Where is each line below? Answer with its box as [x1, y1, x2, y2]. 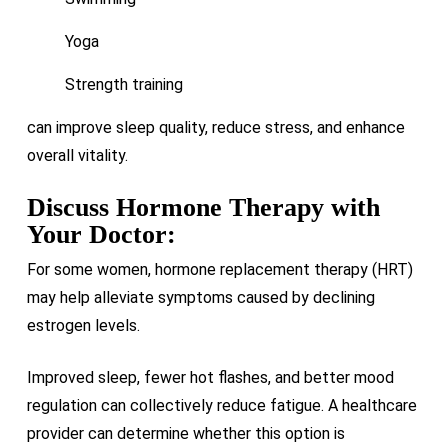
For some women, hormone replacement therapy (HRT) [26, 260, 413, 279]
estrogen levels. [26, 316, 140, 335]
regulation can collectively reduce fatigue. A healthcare [26, 396, 417, 415]
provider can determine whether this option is [26, 424, 345, 443]
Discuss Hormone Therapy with [26, 193, 380, 222]
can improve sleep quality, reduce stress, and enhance [26, 118, 405, 137]
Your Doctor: [26, 220, 176, 249]
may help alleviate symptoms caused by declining [26, 288, 375, 307]
